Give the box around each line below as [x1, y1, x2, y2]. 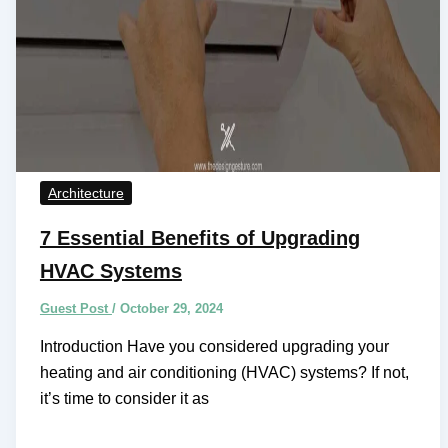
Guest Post [39, 301, 112, 317]
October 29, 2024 [119, 301, 223, 317]
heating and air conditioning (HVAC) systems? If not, [39, 364, 409, 382]
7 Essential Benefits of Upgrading [39, 227, 360, 250]
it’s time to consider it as [39, 390, 209, 408]
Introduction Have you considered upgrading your [39, 338, 389, 356]
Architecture [47, 184, 124, 201]
